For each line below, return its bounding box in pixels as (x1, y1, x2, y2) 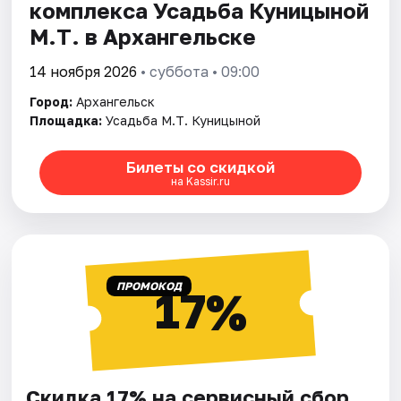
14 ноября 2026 (30, 63, 138, 81)
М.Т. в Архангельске (30, 23, 257, 50)
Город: (30, 94, 73, 110)
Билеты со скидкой (125, 157, 275, 176)
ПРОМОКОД (115, 279, 182, 294)
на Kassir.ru (170, 174, 230, 188)
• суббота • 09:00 (137, 63, 260, 81)
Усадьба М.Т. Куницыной (106, 113, 261, 129)
